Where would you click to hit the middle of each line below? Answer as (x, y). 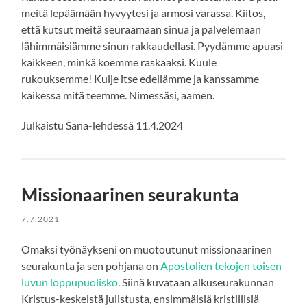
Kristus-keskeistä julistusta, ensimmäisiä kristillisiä (140, 299)
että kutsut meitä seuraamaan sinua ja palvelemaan (142, 29)
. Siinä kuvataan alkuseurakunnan (196, 282)
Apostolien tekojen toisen (221, 266)
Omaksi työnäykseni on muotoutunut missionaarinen (147, 249)
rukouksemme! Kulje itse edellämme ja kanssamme (140, 79)
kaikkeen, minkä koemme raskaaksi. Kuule (119, 62)
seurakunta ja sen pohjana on (91, 266)
